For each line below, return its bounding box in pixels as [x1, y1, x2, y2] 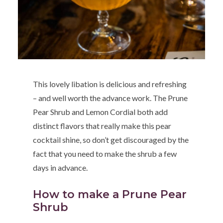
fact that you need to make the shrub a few [33, 149, 177, 159]
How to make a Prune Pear [33, 188, 187, 202]
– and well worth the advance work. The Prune [33, 93, 188, 103]
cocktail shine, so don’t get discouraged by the [33, 135, 189, 145]
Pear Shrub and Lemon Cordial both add [33, 107, 168, 117]
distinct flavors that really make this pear [33, 121, 172, 131]
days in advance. [33, 163, 88, 173]
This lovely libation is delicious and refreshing [33, 79, 187, 89]
